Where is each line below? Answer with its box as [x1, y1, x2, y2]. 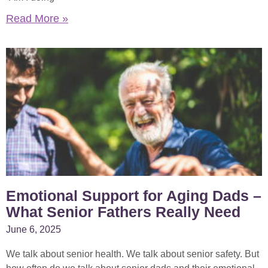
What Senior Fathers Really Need [6, 203, 240, 221]
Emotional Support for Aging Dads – [6, 187, 261, 205]
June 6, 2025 [6, 224, 61, 235]
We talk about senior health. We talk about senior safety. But [6, 249, 259, 260]
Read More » [6, 13, 68, 25]
